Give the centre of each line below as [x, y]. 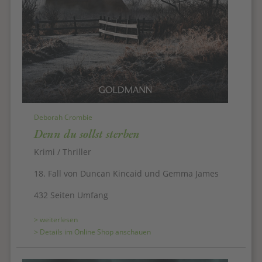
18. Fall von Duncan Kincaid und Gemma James [126, 174]
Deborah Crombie [63, 118]
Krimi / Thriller [63, 152]
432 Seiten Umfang [71, 195]
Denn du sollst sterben [87, 134]
